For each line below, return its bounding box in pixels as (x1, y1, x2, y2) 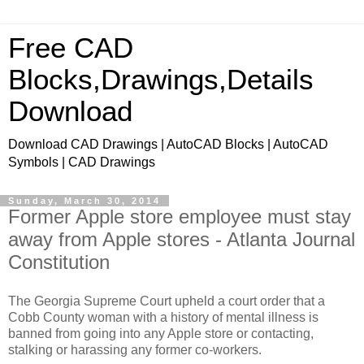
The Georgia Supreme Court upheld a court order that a (8, 293, 325, 308)
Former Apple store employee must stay (8, 206, 351, 227)
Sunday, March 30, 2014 (8, 196, 161, 206)
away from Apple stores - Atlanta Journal (8, 228, 355, 250)
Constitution (8, 251, 110, 273)
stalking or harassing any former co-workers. (8, 342, 262, 357)
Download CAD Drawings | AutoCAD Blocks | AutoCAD (8, 137, 328, 151)
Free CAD (8, 32, 133, 63)
